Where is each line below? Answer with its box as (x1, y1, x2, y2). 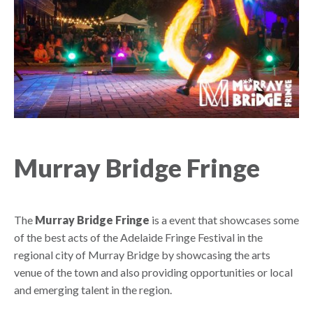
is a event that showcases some (150, 212, 299, 226)
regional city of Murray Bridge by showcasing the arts (14, 247, 270, 261)
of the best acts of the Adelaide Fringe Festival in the (14, 230, 263, 244)
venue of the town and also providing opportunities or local (14, 265, 293, 279)
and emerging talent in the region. (14, 282, 172, 296)
